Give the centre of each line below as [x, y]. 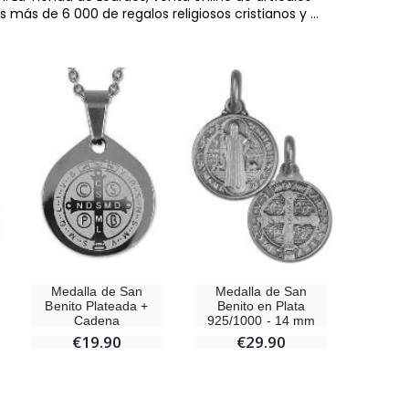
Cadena [97, 321]
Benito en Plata [261, 306]
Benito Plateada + [97, 306]
